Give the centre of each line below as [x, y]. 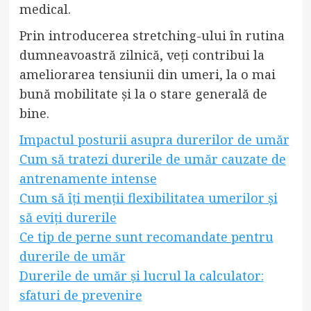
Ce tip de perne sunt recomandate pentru [146, 236]
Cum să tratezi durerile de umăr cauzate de [152, 159]
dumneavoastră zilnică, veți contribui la [142, 54]
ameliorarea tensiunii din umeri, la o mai [147, 74]
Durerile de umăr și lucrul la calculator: [141, 275]
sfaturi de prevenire [81, 295]
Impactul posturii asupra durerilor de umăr [154, 139]
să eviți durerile [68, 217]
